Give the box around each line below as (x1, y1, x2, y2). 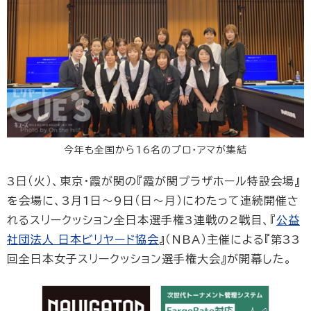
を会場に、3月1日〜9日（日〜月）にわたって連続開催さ (7, 195, 299, 207)
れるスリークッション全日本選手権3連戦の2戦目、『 (7, 215, 276, 226)
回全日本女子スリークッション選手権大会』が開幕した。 (7, 253, 292, 265)
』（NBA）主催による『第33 (159, 234, 301, 246)
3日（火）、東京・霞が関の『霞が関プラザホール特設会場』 (7, 176, 301, 187)
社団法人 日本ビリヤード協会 (7, 234, 159, 246)
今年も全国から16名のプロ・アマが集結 (64, 145, 247, 155)
